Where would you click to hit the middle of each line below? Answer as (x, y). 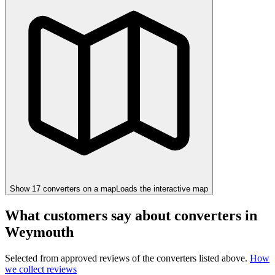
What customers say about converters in (131, 215)
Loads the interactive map (162, 188)
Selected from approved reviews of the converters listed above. (127, 258)
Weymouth (39, 232)
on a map (98, 188)
